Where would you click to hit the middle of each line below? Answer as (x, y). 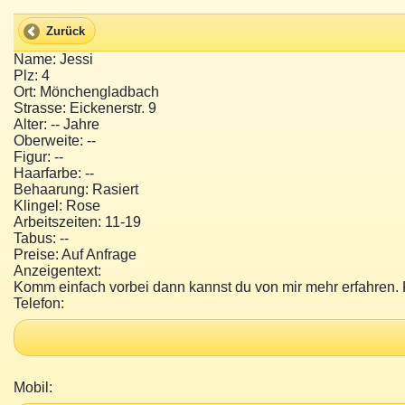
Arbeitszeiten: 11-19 (77, 222)
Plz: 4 (32, 76)
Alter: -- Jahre (57, 125)
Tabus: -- (41, 239)
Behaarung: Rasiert (76, 190)
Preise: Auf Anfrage (75, 255)
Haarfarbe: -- (54, 174)
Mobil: (33, 387)
